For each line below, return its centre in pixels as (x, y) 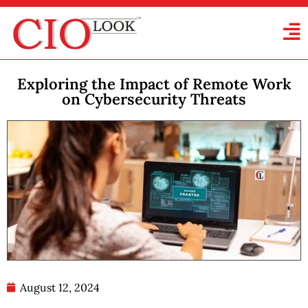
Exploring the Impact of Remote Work (154, 84)
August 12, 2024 (60, 288)
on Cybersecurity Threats (154, 99)
